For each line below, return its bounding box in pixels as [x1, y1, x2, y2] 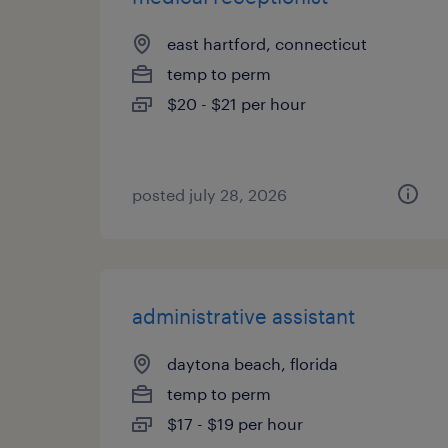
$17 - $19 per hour [167, 414, 303, 433]
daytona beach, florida [167, 354, 338, 373]
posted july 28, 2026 [132, 185, 287, 204]
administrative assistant [132, 304, 355, 328]
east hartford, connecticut [167, 34, 367, 53]
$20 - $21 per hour [167, 94, 306, 113]
